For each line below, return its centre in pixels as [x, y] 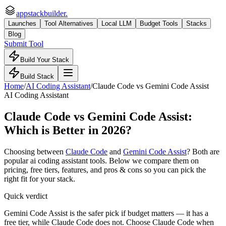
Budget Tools [159, 23]
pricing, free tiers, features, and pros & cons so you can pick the [105, 169]
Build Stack [37, 76]
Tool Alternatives [69, 23]
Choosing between [35, 151]
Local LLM [117, 23]
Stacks [196, 23]
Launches [22, 23]
